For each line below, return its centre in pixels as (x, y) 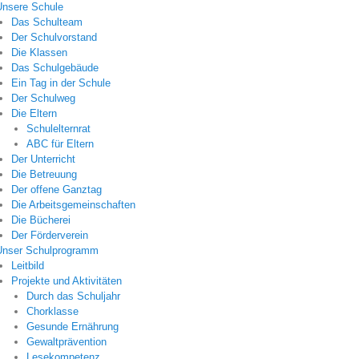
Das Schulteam (46, 22)
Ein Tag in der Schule (61, 83)
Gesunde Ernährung (73, 327)
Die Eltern (34, 114)
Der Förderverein (49, 236)
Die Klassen (39, 53)
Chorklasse (52, 312)
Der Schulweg (43, 99)
